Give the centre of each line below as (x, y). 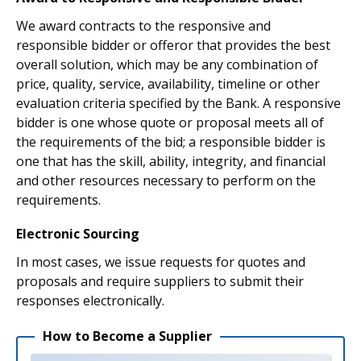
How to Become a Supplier (127, 336)
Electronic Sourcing (78, 234)
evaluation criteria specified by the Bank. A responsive (178, 103)
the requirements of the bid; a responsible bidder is (171, 142)
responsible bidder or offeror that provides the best (173, 45)
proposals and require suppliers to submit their (160, 281)
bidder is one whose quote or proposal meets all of (170, 122)
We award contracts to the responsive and (143, 26)
